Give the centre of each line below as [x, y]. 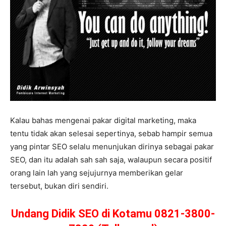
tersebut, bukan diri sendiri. [59, 186]
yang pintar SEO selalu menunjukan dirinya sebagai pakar [112, 146]
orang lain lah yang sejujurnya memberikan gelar [97, 173]
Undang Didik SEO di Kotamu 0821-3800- [113, 213]
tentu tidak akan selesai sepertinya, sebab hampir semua [111, 133]
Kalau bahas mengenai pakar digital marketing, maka [103, 120]
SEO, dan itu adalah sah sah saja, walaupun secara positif [111, 159]
